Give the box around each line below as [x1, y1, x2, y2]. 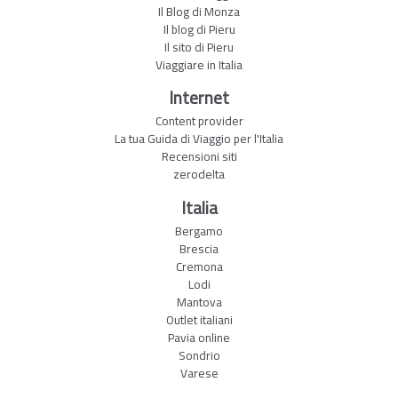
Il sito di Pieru [164, 35, 234, 59]
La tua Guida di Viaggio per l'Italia [115, 127, 283, 151]
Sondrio [178, 343, 220, 367]
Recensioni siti [161, 145, 237, 169]
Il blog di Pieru [163, 17, 235, 41]
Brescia [179, 236, 219, 260]
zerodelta [173, 163, 225, 187]
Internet [169, 82, 229, 115]
